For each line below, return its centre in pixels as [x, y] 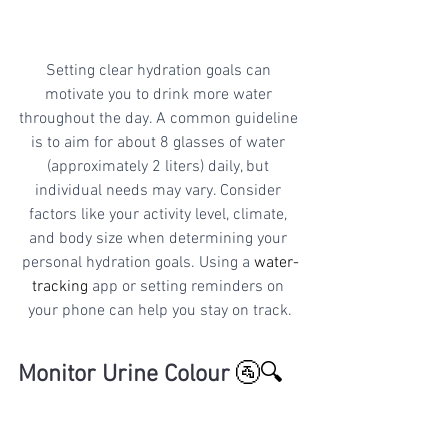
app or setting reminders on [188, 286]
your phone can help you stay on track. [160, 310]
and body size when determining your [160, 238]
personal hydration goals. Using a [137, 262]
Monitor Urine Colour [124, 374]
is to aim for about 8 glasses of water [160, 142]
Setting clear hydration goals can [160, 70]
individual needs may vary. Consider [160, 190]
